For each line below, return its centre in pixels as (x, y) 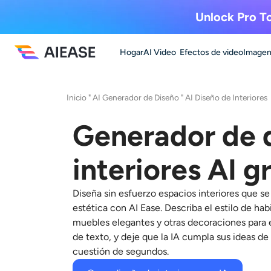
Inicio (77, 97)
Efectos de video (211, 52)
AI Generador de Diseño (136, 97)
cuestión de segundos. (121, 251)
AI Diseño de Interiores (226, 97)
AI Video (160, 52)
